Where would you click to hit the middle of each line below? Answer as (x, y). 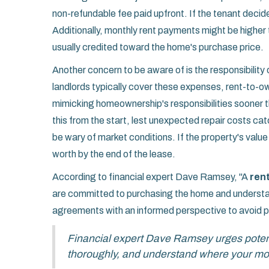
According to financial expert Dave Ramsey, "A (151, 177)
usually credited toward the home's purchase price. (158, 47)
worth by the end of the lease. (114, 154)
